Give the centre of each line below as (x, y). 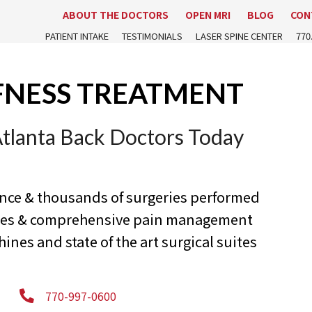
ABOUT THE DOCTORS (115, 15)
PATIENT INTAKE (77, 36)
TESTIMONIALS (152, 36)
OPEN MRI (208, 15)
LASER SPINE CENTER (239, 36)
